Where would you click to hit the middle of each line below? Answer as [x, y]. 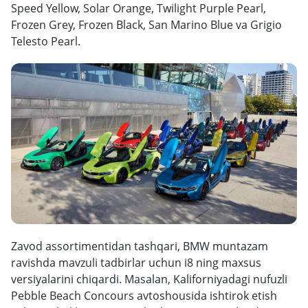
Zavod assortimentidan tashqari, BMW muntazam [140, 246]
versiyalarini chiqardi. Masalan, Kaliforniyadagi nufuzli [149, 279]
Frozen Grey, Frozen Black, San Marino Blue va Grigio [146, 25]
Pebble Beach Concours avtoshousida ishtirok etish [144, 296]
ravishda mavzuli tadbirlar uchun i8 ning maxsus [136, 263]
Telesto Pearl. [46, 41]
